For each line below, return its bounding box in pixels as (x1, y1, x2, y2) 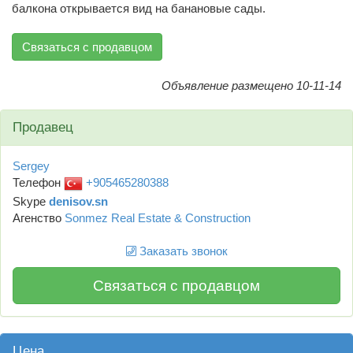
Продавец (13, 119, 73, 135)
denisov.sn (49, 194, 108, 208)
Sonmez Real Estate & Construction (65, 210, 251, 225)
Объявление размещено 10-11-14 (162, 78, 341, 92)
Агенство (13, 210, 65, 225)
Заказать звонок (136, 243, 228, 258)
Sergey (13, 158, 50, 173)
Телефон (13, 175, 64, 189)
